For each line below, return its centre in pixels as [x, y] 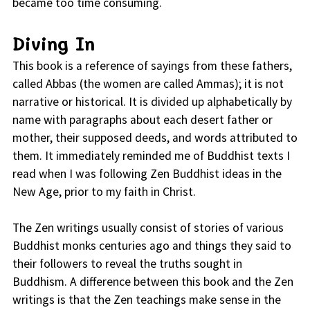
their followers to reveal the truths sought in [127, 264]
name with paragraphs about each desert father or [142, 120]
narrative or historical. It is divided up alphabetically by [152, 102]
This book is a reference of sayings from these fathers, [152, 66]
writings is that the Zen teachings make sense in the [146, 300]
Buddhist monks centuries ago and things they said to [152, 246]
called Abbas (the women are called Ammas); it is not [148, 84]
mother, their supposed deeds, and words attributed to [155, 138]
